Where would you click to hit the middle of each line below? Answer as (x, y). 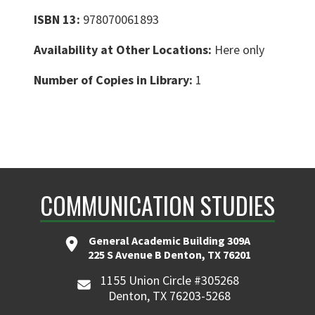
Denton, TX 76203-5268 (170, 295)
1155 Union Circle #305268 (169, 280)
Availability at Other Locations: (124, 49)
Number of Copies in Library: (115, 79)
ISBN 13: (58, 19)
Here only (239, 49)
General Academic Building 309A (169, 240)
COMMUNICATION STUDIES (157, 205)
